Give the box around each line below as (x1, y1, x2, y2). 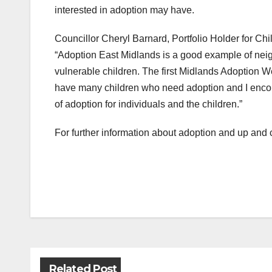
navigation (54, 211, 152, 236)
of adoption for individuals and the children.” (55, 98, 242, 109)
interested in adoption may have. (55, 4, 194, 15)
